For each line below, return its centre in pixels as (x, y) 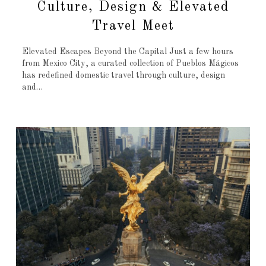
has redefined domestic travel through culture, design (123, 75)
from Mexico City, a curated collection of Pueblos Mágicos (130, 63)
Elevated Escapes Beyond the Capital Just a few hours (127, 51)
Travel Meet (133, 26)
